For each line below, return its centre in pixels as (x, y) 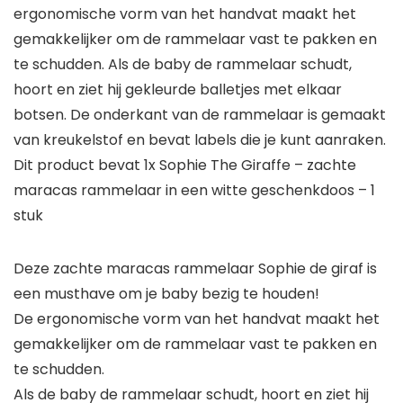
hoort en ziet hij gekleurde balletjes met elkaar (178, 90)
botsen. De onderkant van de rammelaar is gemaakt (200, 115)
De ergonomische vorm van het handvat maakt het (197, 319)
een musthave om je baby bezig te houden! (166, 294)
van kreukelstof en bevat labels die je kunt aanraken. (200, 140)
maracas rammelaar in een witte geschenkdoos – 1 (194, 191)
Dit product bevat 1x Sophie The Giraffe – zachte (185, 166)
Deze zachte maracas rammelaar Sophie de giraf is (195, 269)
